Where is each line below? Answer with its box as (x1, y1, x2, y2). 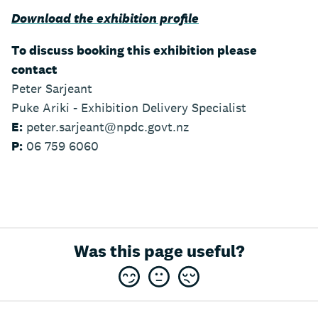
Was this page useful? (73, 240, 245, 263)
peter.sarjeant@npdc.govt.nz (23, 119, 189, 136)
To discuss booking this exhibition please (11, 42, 257, 59)
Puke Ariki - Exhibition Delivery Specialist (11, 99, 250, 116)
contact (11, 61, 60, 78)
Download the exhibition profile (11, 10, 199, 27)
